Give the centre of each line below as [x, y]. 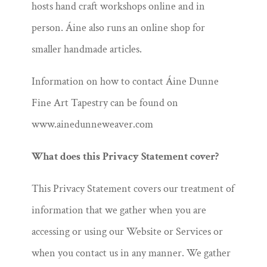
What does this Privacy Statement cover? [125, 156]
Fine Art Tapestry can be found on [105, 103]
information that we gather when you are [119, 210]
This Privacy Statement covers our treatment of [133, 189]
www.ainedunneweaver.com [92, 124]
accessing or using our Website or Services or [127, 232]
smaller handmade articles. [86, 49]
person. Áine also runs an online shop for [118, 28]
